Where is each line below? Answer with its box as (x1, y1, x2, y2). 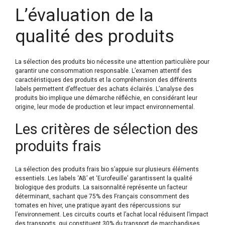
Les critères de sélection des (15, 120, 198, 138)
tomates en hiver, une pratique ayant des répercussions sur (15, 201, 181, 209)
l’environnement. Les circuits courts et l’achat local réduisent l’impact (15, 210, 208, 218)
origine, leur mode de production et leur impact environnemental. (15, 103, 195, 110)
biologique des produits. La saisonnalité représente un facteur (15, 183, 187, 191)
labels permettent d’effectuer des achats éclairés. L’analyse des (15, 85, 194, 92)
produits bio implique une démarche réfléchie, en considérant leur (15, 94, 197, 101)
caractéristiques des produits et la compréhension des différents (15, 76, 197, 83)
